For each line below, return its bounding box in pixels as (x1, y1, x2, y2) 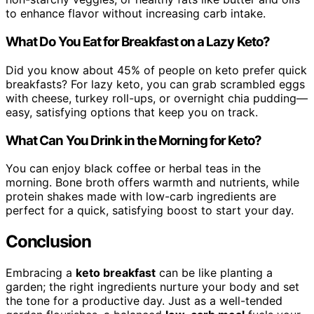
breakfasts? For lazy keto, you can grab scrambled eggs (6, 76, 305, 91)
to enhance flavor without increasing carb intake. (6, 6, 266, 21)
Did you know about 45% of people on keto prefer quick (6, 62, 307, 77)
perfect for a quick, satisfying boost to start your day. (6, 203, 294, 218)
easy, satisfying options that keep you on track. (6, 104, 258, 119)
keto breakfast (76, 266, 156, 280)
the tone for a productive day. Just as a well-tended (6, 294, 282, 308)
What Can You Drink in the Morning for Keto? (6, 132, 261, 149)
